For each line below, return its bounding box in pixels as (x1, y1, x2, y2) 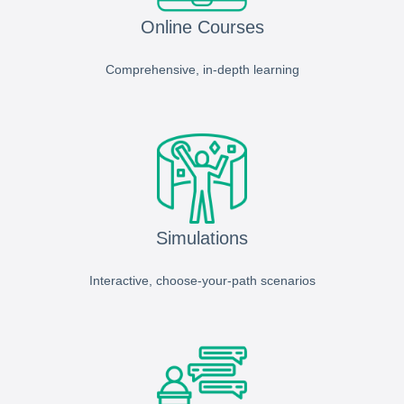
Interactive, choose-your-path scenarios (88, 273, 316, 289)
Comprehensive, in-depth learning (105, 62, 299, 78)
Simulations (156, 228, 248, 249)
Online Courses (140, 17, 264, 38)
